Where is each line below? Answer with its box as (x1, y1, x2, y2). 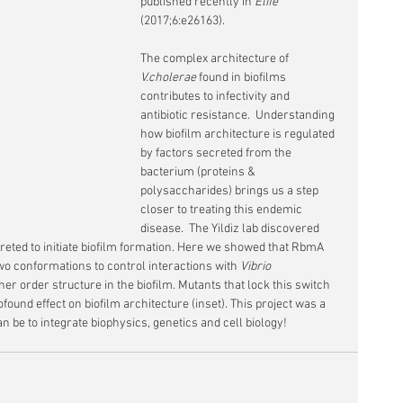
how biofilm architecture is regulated (140, 127, 337, 142)
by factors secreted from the (140, 146, 294, 161)
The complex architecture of (140, 51, 291, 67)
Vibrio (240, 259, 271, 274)
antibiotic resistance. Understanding (140, 108, 337, 123)
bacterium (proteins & (140, 165, 258, 180)
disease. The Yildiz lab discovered (140, 221, 322, 237)
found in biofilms (199, 70, 289, 85)
